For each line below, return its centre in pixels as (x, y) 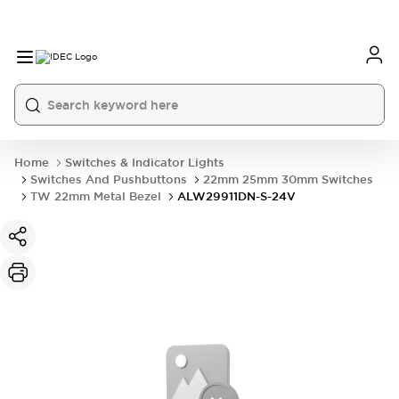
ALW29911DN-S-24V (236, 196)
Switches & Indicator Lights (145, 163)
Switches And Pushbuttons (109, 179)
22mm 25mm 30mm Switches (288, 179)
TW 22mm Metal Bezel (96, 196)
